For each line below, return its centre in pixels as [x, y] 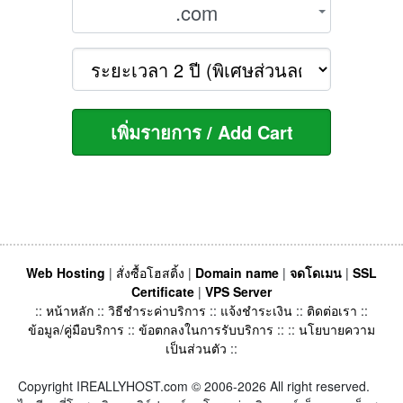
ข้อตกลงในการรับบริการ [206, 330]
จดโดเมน [316, 273]
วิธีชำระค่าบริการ [157, 311]
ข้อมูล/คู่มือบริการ [76, 330]
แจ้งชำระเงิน [256, 311]
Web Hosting [66, 273]
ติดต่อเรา [332, 311]
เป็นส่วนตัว [196, 349]
